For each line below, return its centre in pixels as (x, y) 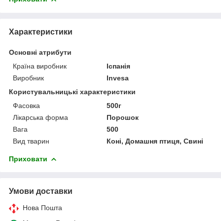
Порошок (123, 117)
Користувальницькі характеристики (72, 92)
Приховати (28, 159)
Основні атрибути (40, 52)
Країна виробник (40, 66)
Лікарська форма (40, 117)
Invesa (118, 78)
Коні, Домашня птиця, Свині (155, 141)
